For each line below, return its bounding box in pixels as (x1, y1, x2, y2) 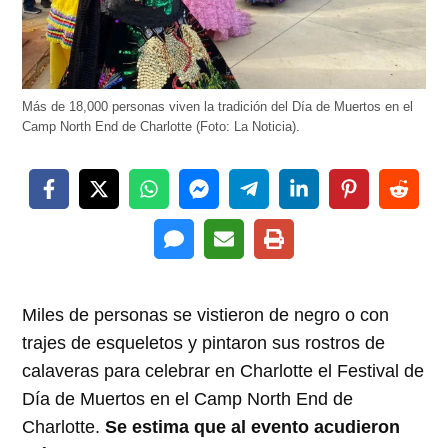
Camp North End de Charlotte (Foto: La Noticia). (22, 119, 301, 134)
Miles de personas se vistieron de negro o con (22, 304, 390, 325)
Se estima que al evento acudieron (105, 416, 401, 437)
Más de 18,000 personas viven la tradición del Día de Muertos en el (22, 99, 414, 114)
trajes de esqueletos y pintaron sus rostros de (22, 332, 386, 353)
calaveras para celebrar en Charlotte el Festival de (22, 360, 425, 381)
